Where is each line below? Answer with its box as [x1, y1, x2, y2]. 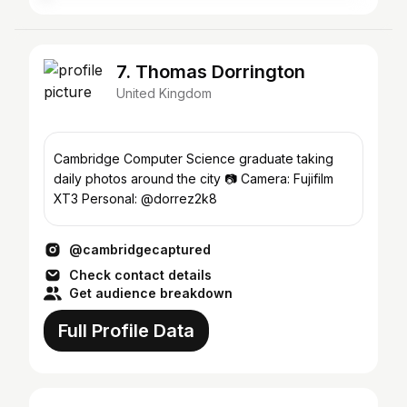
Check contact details [69, 267, 212, 283]
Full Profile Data [58, 320, 194, 342]
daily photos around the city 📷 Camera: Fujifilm [54, 171, 333, 186]
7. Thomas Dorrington [116, 61, 305, 83]
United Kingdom [116, 85, 212, 101]
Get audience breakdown [69, 285, 233, 301]
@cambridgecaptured [69, 242, 211, 257]
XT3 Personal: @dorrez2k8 [54, 191, 217, 206]
